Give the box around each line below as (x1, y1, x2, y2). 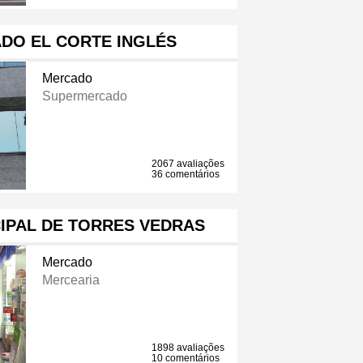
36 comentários (152, 169, 220, 181)
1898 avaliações (152, 342, 225, 354)
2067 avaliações (152, 158, 225, 170)
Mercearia (41, 273, 100, 288)
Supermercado (41, 89, 127, 104)
